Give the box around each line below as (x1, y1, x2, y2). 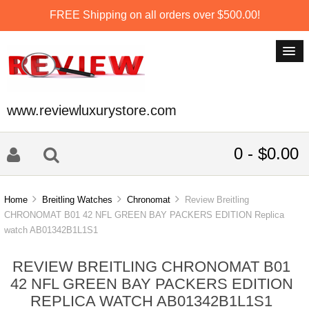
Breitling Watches (42, 195, 113, 206)
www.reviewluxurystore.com (7, 103, 177, 118)
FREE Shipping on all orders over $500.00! (49, 8, 260, 21)
